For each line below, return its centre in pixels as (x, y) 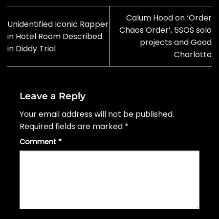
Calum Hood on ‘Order (169, 18)
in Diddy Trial (32, 48)
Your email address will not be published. (97, 114)
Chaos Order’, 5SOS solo (165, 30)
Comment (39, 142)
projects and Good (176, 43)
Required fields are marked (72, 126)
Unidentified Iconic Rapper (58, 24)
